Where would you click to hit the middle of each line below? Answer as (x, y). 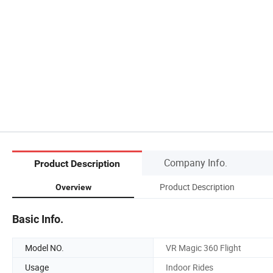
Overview (73, 187)
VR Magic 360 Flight (204, 247)
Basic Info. (38, 219)
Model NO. (44, 247)
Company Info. (196, 162)
